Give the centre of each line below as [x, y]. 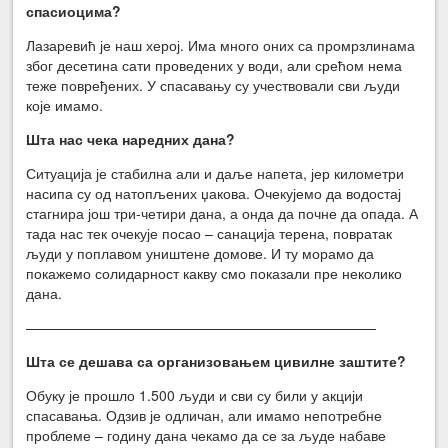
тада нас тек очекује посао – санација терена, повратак [209, 232]
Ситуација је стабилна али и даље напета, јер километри [215, 172]
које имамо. [65, 104]
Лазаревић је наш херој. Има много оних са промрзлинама [221, 44]
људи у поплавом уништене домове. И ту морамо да [200, 252]
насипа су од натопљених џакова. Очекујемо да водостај [214, 192]
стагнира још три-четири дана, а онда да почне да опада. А [222, 212]
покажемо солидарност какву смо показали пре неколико [214, 272]
